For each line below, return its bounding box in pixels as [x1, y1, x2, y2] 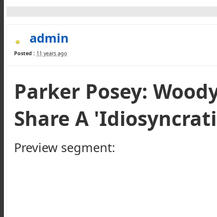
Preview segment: [14, 139, 115, 155]
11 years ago [36, 50, 67, 57]
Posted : [14, 50, 35, 57]
